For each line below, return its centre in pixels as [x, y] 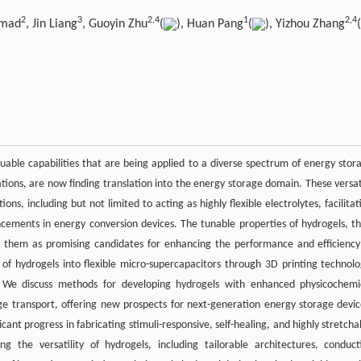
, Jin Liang [52, 24]
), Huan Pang [210, 24]
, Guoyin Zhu [115, 24]
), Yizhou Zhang [305, 24]
